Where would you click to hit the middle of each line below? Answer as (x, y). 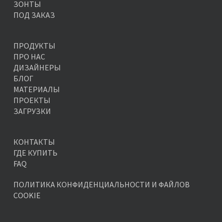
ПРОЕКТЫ (32, 100)
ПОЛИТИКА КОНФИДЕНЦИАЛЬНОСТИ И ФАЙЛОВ (101, 184)
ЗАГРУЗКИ (32, 111)
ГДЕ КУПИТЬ (35, 153)
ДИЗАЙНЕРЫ (37, 67)
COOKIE (27, 195)
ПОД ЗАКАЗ (34, 15)
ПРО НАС (29, 56)
